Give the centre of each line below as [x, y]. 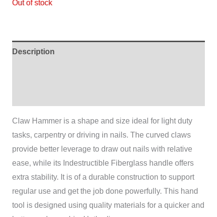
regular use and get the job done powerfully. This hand [105, 191]
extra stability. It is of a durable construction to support [103, 177]
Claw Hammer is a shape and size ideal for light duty [102, 121]
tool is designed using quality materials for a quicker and [108, 205]
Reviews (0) [33, 95]
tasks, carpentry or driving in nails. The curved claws [101, 135]
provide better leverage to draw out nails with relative [102, 149]
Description [33, 52]
